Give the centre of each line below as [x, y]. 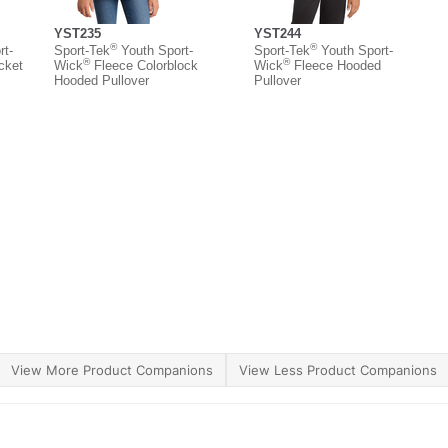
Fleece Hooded [335, 65]
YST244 [277, 33]
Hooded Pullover [101, 80]
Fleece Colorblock [144, 65]
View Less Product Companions [338, 370]
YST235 [77, 33]
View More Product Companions [112, 370]
